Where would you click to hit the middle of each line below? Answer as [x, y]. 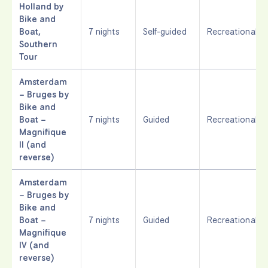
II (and [33, 144]
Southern [39, 44]
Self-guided [165, 31]
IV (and [34, 245]
